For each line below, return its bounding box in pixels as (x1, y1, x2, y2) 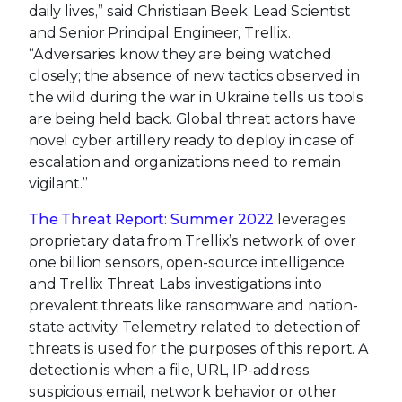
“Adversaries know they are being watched (29, 46, 332, 64)
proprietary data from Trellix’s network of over (29, 232, 356, 250)
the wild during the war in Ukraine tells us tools (29, 89, 364, 107)
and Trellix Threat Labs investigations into (29, 275, 323, 293)
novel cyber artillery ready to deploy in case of (29, 132, 354, 150)
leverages (274, 211, 346, 229)
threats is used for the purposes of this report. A (29, 340, 369, 358)
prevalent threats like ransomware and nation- (29, 297, 358, 315)
